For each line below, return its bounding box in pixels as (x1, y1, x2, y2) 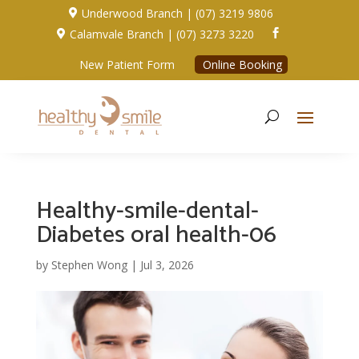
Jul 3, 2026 (139, 256, 194, 272)
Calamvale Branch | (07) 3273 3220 (70, 26, 255, 42)
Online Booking (202, 56, 282, 72)
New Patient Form (79, 56, 175, 72)
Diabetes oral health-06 (35, 215, 276, 255)
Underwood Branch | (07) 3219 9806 (82, 5, 274, 21)
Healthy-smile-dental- (35, 191, 259, 231)
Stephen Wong (50, 256, 127, 272)
